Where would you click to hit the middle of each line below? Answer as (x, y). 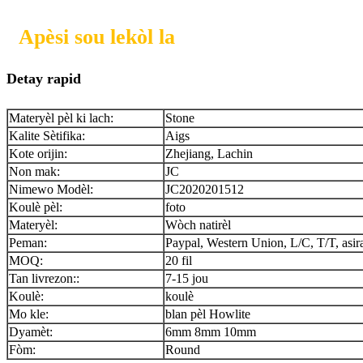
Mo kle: (29, 314)
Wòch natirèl (198, 225)
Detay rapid (44, 79)
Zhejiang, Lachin (209, 154)
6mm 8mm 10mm (211, 332)
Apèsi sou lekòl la (97, 37)
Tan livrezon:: (44, 279)
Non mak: (34, 172)
